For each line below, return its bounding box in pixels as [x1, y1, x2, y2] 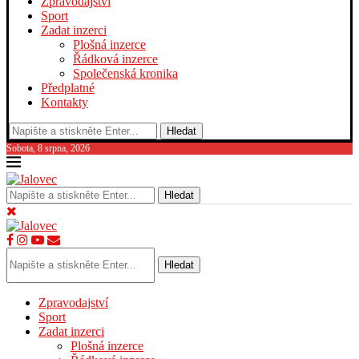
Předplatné [41, 81, 95, 95]
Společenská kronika [73, 67, 178, 80]
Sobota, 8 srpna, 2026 [6, 143, 90, 154]
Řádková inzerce [73, 52, 158, 66]
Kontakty [41, 95, 88, 109]
